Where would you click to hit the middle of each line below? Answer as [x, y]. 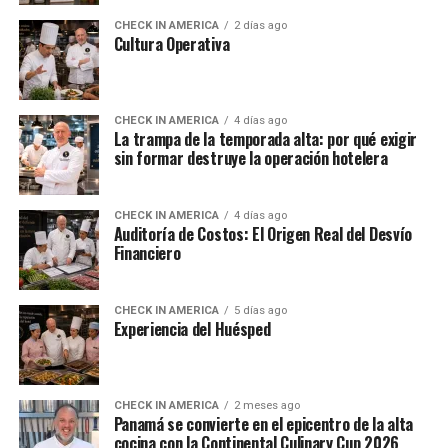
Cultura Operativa [171, 44]
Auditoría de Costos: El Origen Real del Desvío [262, 234]
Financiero [147, 253]
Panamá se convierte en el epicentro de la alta [263, 424]
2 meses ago [266, 406]
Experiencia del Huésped [192, 329]
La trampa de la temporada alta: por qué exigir [265, 139]
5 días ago [260, 311]
